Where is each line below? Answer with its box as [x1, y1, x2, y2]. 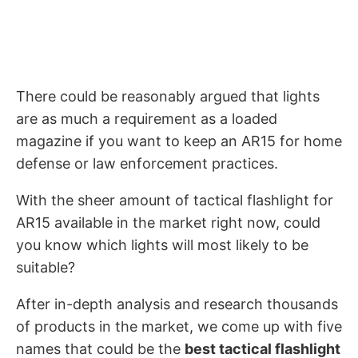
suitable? [16, 259, 75, 276]
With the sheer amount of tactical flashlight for [16, 192, 333, 209]
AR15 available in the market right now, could [16, 214, 320, 231]
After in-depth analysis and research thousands [16, 296, 338, 312]
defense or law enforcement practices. [16, 155, 278, 172]
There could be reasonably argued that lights [16, 88, 320, 105]
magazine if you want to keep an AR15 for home [16, 133, 342, 149]
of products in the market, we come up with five [16, 318, 342, 335]
